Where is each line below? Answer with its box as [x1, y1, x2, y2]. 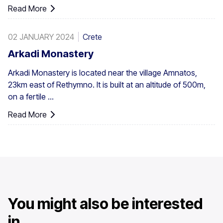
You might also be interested [8, 195, 203, 213]
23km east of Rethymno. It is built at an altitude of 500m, [8, 80, 206, 90]
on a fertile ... [8, 92, 54, 102]
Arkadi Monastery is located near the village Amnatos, [8, 68, 197, 78]
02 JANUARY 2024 [8, 32, 74, 42]
